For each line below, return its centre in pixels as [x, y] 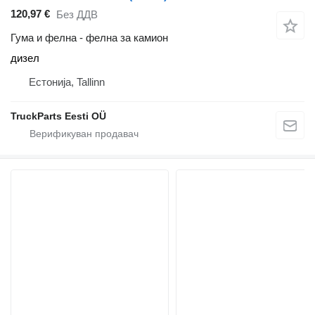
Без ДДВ [77, 15]
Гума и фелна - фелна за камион [89, 37]
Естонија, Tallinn [67, 82]
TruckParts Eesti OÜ [58, 116]
